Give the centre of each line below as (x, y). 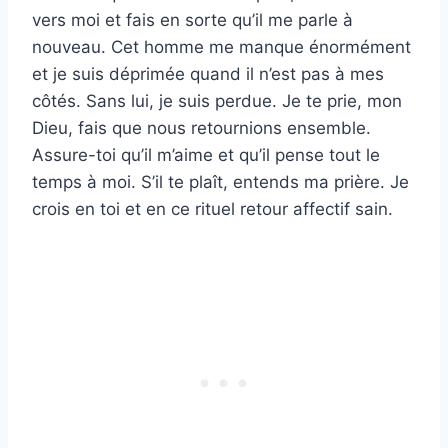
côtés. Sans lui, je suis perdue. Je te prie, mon (217, 101)
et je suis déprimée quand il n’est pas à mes (208, 74)
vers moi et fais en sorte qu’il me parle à (192, 20)
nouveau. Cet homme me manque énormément (221, 47)
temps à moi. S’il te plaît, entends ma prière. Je (220, 182)
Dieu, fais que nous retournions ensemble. (201, 128)
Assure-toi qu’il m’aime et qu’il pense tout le (206, 155)
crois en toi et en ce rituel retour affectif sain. (212, 209)
